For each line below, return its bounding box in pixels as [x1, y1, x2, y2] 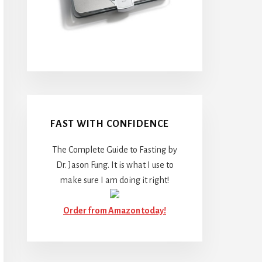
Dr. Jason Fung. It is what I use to [56, 160, 174, 170]
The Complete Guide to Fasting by [52, 144, 177, 154]
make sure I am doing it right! [60, 175, 169, 185]
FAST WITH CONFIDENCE [50, 118, 169, 129]
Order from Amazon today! [63, 205, 166, 215]
